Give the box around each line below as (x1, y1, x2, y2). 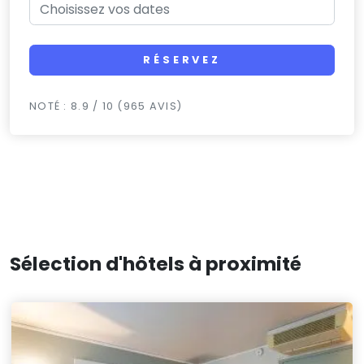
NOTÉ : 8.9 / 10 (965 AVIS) (29, 99, 183, 114)
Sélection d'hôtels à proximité (10, 250, 301, 278)
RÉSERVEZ (143, 53, 221, 67)
